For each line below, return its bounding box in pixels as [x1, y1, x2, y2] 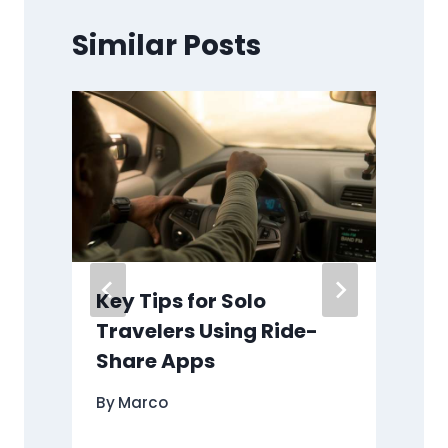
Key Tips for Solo [96, 287, 266, 316]
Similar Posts [72, 26, 261, 66]
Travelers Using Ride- [96, 317, 318, 346]
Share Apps [96, 347, 215, 376]
